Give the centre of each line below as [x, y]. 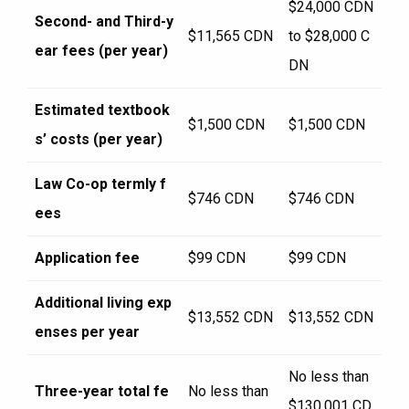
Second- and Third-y [104, 21]
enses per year [87, 331]
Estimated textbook [102, 110]
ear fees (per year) [101, 50]
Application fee [87, 257]
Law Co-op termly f [100, 184]
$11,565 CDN [231, 36]
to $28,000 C [329, 36]
